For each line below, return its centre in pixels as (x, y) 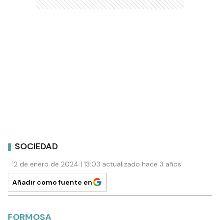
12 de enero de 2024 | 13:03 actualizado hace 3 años (96, 164)
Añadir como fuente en (52, 182)
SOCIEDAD (36, 146)
